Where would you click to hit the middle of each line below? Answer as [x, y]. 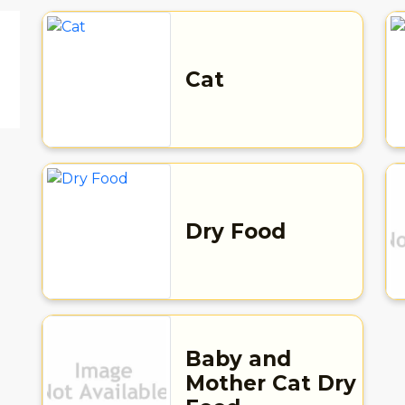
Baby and [238, 358]
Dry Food [235, 231]
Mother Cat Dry [270, 383]
